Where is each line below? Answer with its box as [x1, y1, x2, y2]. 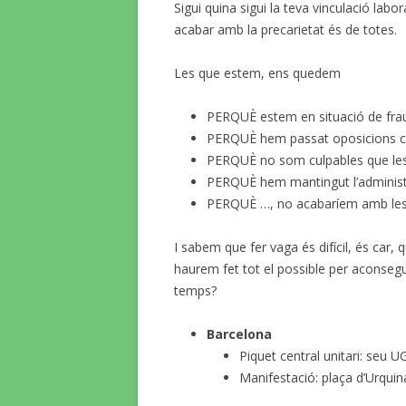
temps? [174, 282, 217, 299]
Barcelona [207, 325, 272, 343]
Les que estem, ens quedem [174, 64, 341, 82]
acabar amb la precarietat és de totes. [174, 21, 397, 38]
